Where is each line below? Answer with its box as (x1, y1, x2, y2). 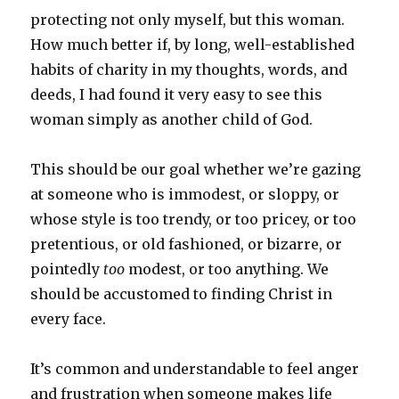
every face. (30, 309, 107, 328)
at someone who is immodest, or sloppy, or (30, 184, 340, 203)
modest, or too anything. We (125, 259, 330, 278)
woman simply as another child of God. (30, 110, 313, 128)
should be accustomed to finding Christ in (30, 284, 333, 303)
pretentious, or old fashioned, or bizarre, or (30, 234, 343, 253)
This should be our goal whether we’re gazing (30, 159, 362, 178)
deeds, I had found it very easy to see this (30, 85, 323, 103)
